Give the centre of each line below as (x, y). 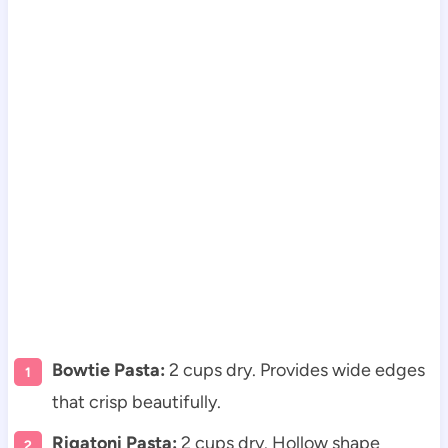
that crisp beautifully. (136, 402)
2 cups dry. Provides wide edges (294, 370)
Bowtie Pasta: (108, 370)
